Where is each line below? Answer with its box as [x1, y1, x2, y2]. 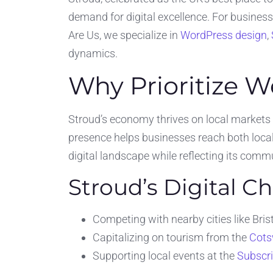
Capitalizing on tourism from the [93, 230, 249, 244]
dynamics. [68, 47, 118, 60]
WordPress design [180, 29, 267, 41]
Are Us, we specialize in [68, 29, 180, 41]
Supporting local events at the [93, 249, 237, 262]
